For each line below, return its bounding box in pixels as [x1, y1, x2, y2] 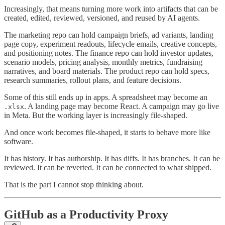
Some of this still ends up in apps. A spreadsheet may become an [4, 92, 207, 101]
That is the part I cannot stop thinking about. [4, 180, 144, 189]
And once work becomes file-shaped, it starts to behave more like [4, 128, 210, 137]
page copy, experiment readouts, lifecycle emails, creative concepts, [4, 39, 217, 48]
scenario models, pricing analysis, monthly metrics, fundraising [4, 57, 202, 66]
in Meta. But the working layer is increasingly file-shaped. [4, 110, 187, 120]
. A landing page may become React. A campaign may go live [24, 101, 219, 110]
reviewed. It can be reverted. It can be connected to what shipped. [4, 163, 211, 172]
